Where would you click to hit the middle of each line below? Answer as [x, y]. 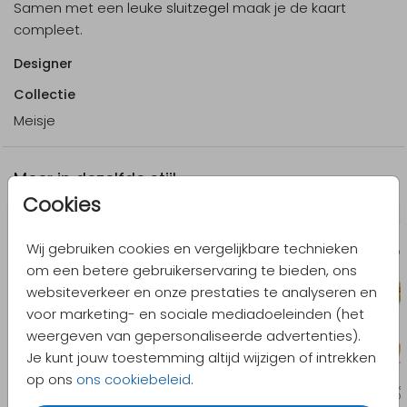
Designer [43, 63]
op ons [51, 379]
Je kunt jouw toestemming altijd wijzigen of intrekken [201, 357]
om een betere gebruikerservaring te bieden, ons [192, 270]
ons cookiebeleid [134, 379]
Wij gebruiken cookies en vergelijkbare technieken [192, 248]
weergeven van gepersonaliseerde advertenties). [194, 335]
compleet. [48, 29]
